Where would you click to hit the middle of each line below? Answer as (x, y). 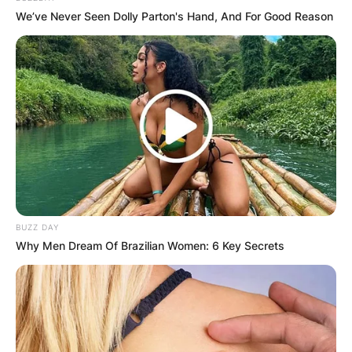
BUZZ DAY (37, 227)
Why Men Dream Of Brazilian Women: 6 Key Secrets (150, 246)
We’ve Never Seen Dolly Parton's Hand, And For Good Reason (174, 16)
